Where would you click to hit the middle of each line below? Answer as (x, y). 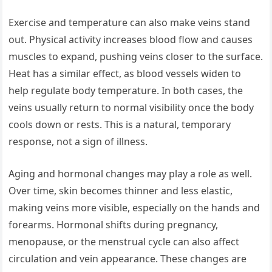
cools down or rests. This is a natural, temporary (120, 125)
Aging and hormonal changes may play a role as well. (131, 174)
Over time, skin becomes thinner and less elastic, (121, 191)
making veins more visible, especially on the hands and (134, 208)
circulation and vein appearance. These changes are (128, 259)
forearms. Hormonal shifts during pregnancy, (114, 225)
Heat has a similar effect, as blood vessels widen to (125, 74)
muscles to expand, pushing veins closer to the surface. (136, 57)
